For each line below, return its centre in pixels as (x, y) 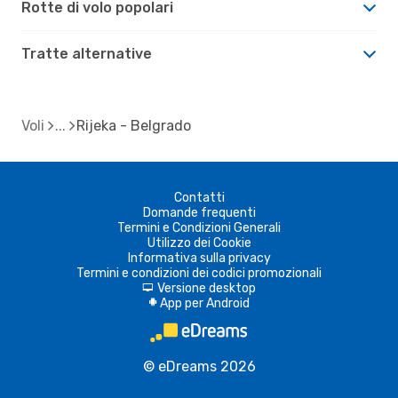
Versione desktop (207, 288)
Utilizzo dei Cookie (199, 243)
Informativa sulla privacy (199, 258)
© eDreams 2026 (199, 366)
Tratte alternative (87, 53)
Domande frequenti (199, 212)
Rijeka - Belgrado (134, 125)
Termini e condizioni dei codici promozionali (199, 273)
